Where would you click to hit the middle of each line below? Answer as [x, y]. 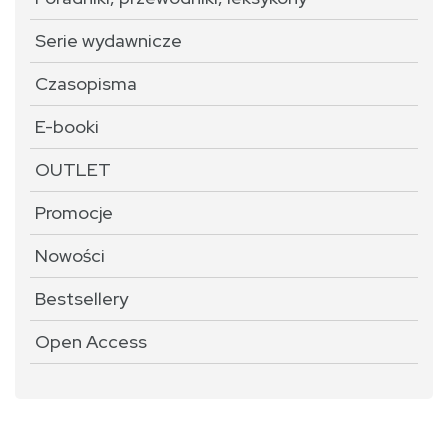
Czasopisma [86, 83]
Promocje [74, 212]
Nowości [70, 255]
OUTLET [73, 169]
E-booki [67, 126]
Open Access [91, 341]
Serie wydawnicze [108, 40]
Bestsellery [81, 298]
